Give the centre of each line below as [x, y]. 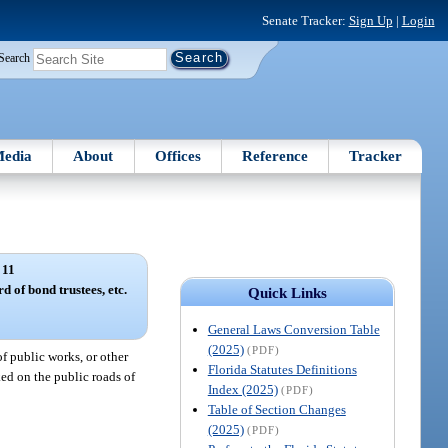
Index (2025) [242, 389]
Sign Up [370, 20]
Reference [275, 155]
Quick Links [287, 292]
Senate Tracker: [305, 20]
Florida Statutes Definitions [282, 369]
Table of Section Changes [276, 409]
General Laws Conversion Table [293, 329]
